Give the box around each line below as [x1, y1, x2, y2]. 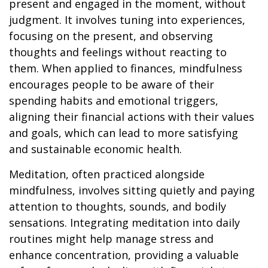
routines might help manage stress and [9, 232, 214, 246]
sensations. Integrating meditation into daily [9, 215, 240, 230]
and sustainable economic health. [9, 142, 182, 156]
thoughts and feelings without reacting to [9, 45, 227, 59]
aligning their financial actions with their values [9, 109, 254, 124]
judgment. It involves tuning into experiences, [9, 13, 245, 27]
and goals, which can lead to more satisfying [9, 126, 238, 140]
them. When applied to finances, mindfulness [9, 61, 242, 75]
